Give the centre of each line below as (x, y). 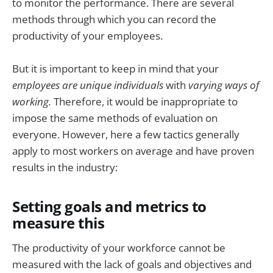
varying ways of (222, 85)
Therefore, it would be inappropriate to (146, 101)
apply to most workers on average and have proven (133, 151)
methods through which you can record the (114, 19)
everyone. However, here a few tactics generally (126, 134)
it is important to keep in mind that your (125, 68)
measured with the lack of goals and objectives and (132, 264)
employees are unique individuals (89, 85)
